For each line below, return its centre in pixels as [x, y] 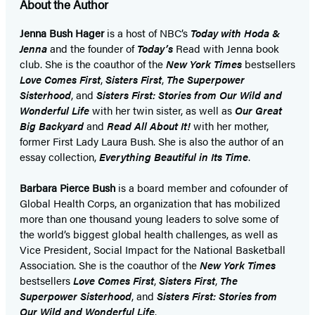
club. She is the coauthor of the [93, 64]
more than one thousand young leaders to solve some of [149, 219]
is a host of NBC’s [147, 33]
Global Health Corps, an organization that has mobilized [150, 203]
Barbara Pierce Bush [67, 188]
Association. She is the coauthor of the [110, 265]
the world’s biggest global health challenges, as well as [149, 234]
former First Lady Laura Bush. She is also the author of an [152, 141]
